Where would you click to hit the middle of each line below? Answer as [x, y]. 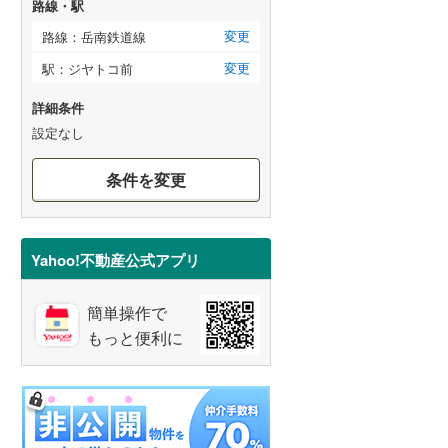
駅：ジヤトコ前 [87, 68]
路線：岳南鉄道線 [94, 36]
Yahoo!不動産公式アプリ [115, 259]
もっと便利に [135, 337]
